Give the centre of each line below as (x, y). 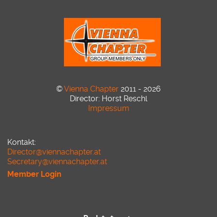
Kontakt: (22, 142)
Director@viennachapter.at (54, 152)
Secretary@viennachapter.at (57, 161)
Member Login (34, 174)
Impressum (108, 108)
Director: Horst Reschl (108, 98)
